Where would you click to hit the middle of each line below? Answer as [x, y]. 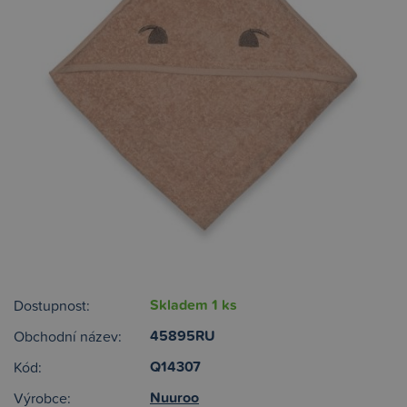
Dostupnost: [52, 305]
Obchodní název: [68, 336]
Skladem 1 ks [194, 305]
